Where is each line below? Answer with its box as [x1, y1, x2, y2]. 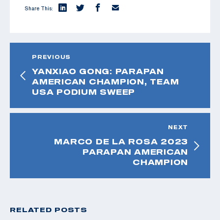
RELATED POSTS [10, 205, 87, 214]
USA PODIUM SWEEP [32, 87, 135, 96]
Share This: [25, 5, 53, 11]
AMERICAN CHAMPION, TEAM [32, 77, 179, 86]
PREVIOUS [32, 54, 71, 60]
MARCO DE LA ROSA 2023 [54, 137, 188, 146]
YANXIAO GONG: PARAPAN [32, 66, 164, 76]
